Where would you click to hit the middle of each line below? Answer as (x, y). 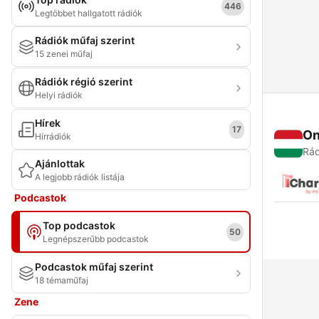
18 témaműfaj (62, 280)
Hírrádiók (53, 136)
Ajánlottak (60, 163)
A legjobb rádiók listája (80, 177)
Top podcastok (79, 225)
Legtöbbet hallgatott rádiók (89, 13)
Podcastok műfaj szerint (94, 267)
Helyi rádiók (59, 95)
